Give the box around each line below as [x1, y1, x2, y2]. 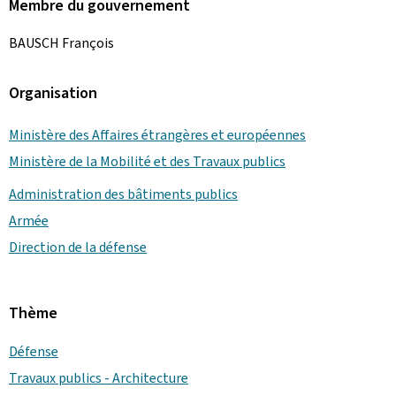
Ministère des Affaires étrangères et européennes [9, 125, 306, 144]
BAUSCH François [9, 33, 114, 52]
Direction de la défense [9, 237, 147, 256]
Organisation [9, 81, 97, 103]
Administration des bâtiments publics [9, 184, 238, 203]
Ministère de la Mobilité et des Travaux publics [9, 151, 286, 171]
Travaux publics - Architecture [9, 368, 188, 387]
